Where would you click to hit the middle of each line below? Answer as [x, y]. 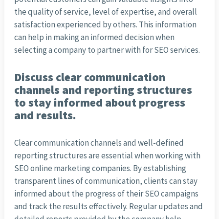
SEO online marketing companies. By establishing [100, 168]
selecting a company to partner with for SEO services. [107, 50]
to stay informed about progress [99, 103]
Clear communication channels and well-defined [99, 143]
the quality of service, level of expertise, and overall [105, 12]
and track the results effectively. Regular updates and [108, 207]
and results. [45, 115]
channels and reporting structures [103, 90]
